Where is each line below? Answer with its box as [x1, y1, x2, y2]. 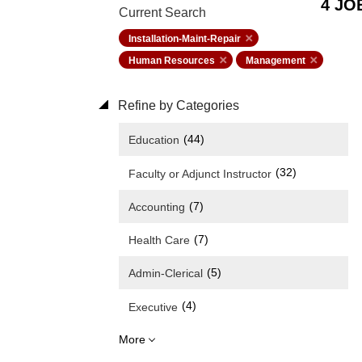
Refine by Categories [115, 99, 239, 112]
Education [128, 133, 179, 147]
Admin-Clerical [128, 267, 203, 280]
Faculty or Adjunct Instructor [128, 166, 271, 180]
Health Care [128, 234, 190, 247]
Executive [128, 300, 178, 314]
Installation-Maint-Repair [128, 33, 241, 44]
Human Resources [128, 55, 215, 66]
